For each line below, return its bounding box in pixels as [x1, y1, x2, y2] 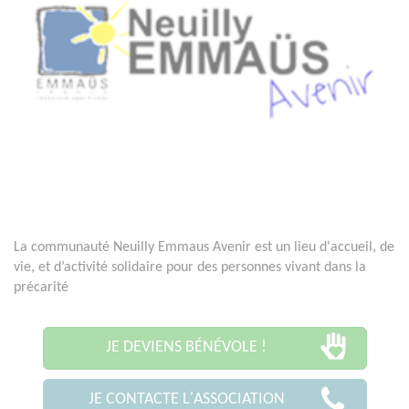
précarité [14, 280, 68, 296]
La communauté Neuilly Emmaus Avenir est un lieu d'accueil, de [14, 240, 394, 256]
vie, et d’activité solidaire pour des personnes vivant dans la [14, 260, 366, 276]
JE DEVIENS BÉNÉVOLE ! [106, 339, 267, 357]
